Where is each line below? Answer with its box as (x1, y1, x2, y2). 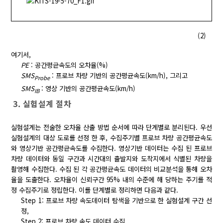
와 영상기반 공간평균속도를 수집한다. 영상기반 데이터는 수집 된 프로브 (11, 143, 212, 153)
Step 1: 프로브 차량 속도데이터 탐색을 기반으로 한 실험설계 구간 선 (21, 196, 212, 206)
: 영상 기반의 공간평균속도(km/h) (39, 83, 136, 93)
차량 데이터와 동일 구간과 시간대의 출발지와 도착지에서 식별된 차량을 (11, 154, 212, 164)
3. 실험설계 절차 (13, 98, 72, 110)
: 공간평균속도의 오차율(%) (29, 60, 109, 70)
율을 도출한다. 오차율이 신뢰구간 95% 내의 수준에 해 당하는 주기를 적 (11, 175, 212, 185)
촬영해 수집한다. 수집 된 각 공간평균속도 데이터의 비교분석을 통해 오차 (11, 164, 212, 174)
